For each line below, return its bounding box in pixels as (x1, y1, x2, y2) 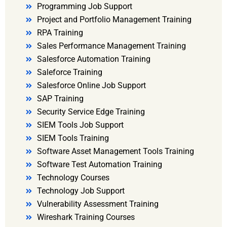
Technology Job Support (36, 186, 125, 196)
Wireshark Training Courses (36, 212, 135, 222)
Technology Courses (36, 173, 109, 183)
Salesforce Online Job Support (36, 81, 146, 91)
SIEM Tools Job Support (36, 120, 124, 130)
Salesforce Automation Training (36, 54, 150, 64)
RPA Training (36, 28, 83, 38)
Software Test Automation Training (36, 160, 162, 170)
